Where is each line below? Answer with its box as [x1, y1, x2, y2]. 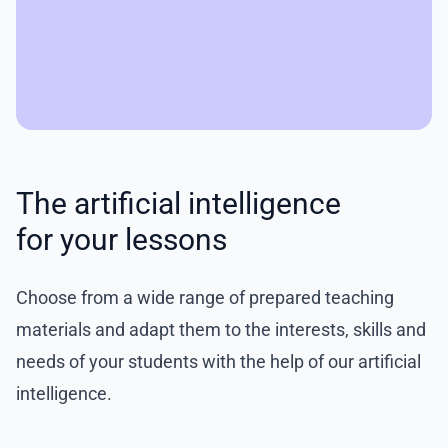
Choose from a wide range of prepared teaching [16, 286, 394, 308]
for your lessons [16, 221, 227, 257]
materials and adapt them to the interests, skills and [16, 318, 426, 340]
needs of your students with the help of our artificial [16, 350, 421, 372]
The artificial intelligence [16, 185, 341, 221]
